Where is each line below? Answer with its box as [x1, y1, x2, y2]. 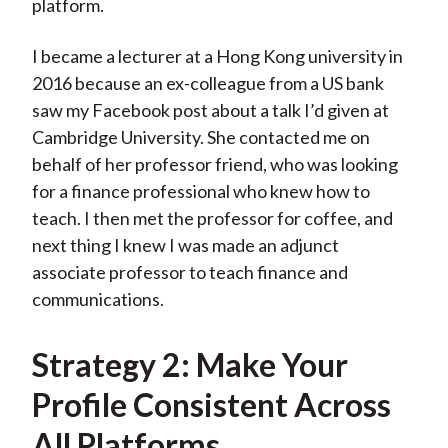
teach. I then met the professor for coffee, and [31, 207, 393, 230]
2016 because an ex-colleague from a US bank [31, 72, 384, 95]
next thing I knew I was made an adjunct [31, 234, 339, 257]
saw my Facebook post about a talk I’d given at [31, 99, 389, 122]
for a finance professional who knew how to [31, 180, 370, 203]
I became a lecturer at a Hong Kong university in [31, 45, 403, 68]
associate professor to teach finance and [31, 261, 348, 284]
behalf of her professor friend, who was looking [31, 153, 398, 176]
